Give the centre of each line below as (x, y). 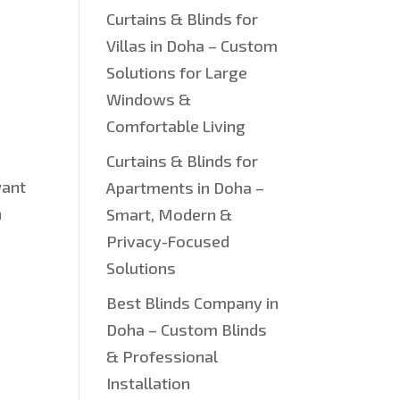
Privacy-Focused (168, 241)
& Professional (162, 356)
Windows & (149, 99)
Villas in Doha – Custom (192, 46)
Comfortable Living (176, 126)
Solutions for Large (177, 72)
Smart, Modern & (170, 214)
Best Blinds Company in (193, 303)
